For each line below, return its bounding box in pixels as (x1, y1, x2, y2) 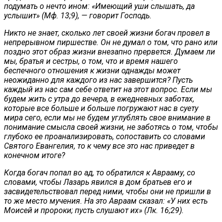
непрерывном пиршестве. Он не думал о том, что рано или (4, 37, 218, 47)
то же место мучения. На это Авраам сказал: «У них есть (4, 196, 208, 206)
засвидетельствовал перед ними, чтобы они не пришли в (4, 186, 211, 196)
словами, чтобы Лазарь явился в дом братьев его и (4, 177, 192, 187)
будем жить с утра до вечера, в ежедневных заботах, (4, 94, 194, 104)
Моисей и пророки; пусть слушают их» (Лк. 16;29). (4, 205, 184, 215)
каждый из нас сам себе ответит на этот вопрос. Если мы (4, 84, 212, 94)
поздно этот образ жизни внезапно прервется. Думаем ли (4, 47, 215, 56)
